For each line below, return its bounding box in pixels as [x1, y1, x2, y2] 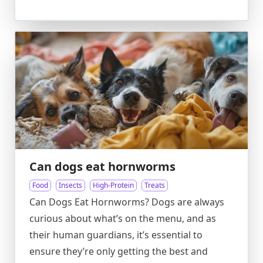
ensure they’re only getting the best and [29, 245, 208, 258]
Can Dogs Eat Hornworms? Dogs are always [29, 195, 224, 208]
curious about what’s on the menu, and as [29, 212, 216, 225]
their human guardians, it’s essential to [29, 228, 203, 241]
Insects [59, 180, 82, 190]
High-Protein [93, 180, 134, 190]
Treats [144, 180, 165, 190]
